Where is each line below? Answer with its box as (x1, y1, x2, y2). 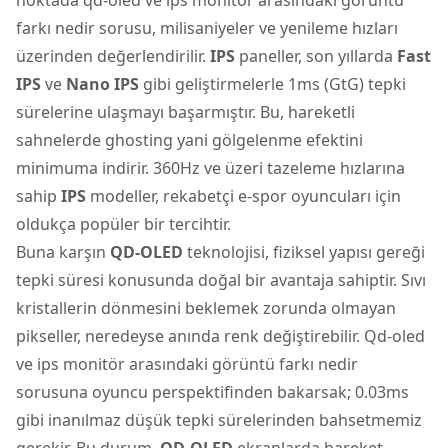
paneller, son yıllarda (235, 44, 397, 67)
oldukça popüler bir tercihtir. (16, 212, 231, 235)
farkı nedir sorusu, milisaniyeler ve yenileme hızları (16, 16, 398, 39)
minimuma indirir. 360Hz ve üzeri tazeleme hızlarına (16, 156, 405, 179)
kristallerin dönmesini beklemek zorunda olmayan (16, 296, 396, 319)
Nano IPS (66, 72, 139, 95)
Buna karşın (16, 240, 110, 263)
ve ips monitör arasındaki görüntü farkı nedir (16, 352, 358, 375)
